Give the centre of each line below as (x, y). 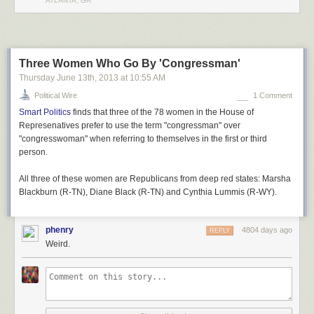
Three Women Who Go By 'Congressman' (130, 63)
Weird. (58, 244)
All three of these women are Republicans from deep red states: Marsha (155, 178)
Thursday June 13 (53, 77)
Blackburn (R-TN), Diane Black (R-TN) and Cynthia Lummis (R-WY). (148, 192)
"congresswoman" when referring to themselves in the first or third (143, 138)
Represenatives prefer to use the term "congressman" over (130, 125)
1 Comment (273, 95)
